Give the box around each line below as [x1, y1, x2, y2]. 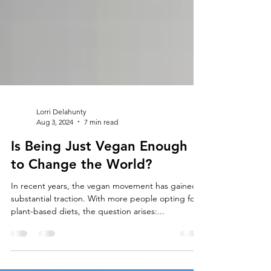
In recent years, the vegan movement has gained [11, 206, 197, 218]
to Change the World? [11, 182, 152, 199]
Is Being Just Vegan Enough [11, 164, 188, 181]
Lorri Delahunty [36, 133, 87, 143]
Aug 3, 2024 [36, 143, 73, 153]
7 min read [84, 143, 118, 153]
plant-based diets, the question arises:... [11, 232, 165, 243]
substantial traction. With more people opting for [11, 219, 198, 230]
